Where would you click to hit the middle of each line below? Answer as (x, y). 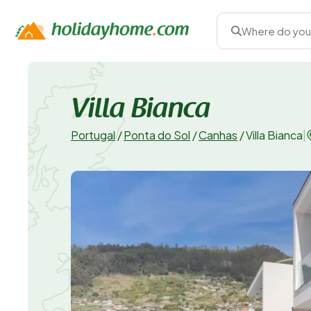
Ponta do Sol (157, 135)
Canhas (218, 135)
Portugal (93, 135)
